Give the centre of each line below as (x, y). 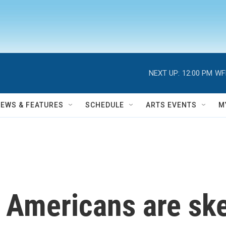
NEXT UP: (164, 73)
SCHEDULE (105, 105)
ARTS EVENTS (171, 105)
